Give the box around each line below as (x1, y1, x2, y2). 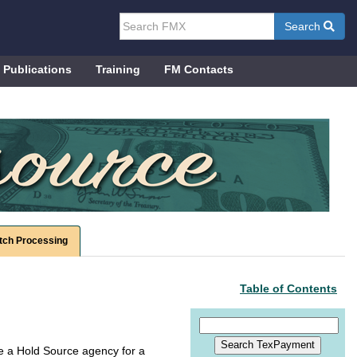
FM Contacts (164, 63, 233, 76)
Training (96, 63, 140, 76)
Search (284, 20, 324, 33)
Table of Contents (240, 282, 337, 295)
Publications (3, 63, 72, 76)
